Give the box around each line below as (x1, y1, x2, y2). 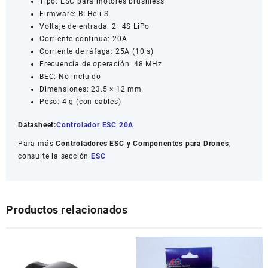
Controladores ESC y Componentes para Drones (56, 139, 229, 148)
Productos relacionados (6, 203, 127, 216)
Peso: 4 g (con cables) (39, 97, 121, 106)
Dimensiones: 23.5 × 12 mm (39, 84, 142, 93)
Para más (18, 139, 56, 148)
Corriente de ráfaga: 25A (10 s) (39, 47, 154, 56)
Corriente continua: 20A (39, 34, 127, 43)
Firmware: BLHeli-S (39, 9, 109, 18)
